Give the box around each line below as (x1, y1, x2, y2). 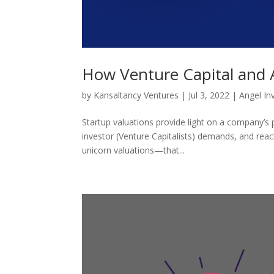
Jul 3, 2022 (188, 89, 230, 102)
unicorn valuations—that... (82, 144, 185, 157)
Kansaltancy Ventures (94, 89, 179, 102)
